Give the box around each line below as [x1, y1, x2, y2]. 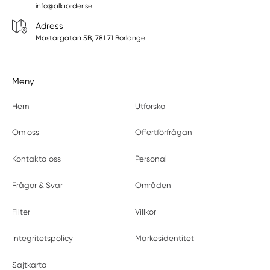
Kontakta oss [12, 154, 61, 164]
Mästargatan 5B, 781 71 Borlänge [35, 33, 145, 42]
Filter [12, 207, 31, 216]
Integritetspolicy [12, 233, 74, 243]
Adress [35, 20, 63, 31]
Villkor [134, 207, 156, 216]
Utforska [134, 101, 166, 111]
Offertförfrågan [134, 128, 192, 137]
